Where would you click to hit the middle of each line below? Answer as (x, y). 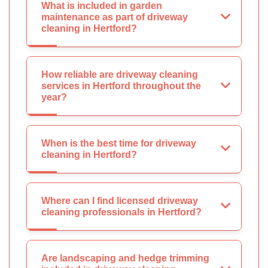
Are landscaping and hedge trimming (125, 258)
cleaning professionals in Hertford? (121, 212)
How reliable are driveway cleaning (120, 75)
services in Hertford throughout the (121, 86)
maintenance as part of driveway (115, 17)
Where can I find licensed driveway (120, 201)
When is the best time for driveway (119, 144)
